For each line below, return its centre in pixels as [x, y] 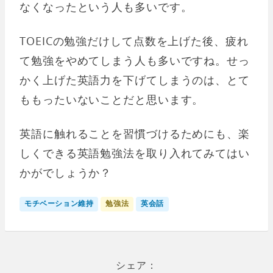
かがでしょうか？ [66, 172]
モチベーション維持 [59, 203]
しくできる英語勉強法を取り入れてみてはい [135, 153]
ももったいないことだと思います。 [112, 99]
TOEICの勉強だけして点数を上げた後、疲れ [134, 41]
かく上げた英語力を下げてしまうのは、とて [135, 80]
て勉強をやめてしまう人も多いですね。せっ [135, 60]
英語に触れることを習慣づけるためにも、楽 [135, 133]
